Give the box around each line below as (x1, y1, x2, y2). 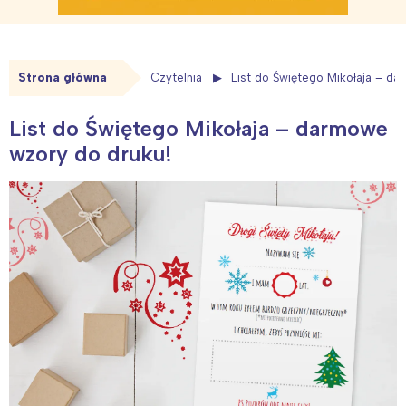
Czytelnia (150, 71, 202, 85)
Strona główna (18, 71, 107, 85)
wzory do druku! (9, 140, 172, 167)
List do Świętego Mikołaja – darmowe (9, 114, 388, 141)
